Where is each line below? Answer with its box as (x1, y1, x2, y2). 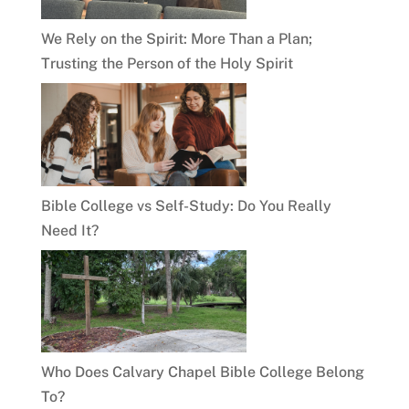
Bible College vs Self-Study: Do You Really (40, 196, 331, 215)
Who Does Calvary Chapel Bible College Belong (40, 363, 364, 382)
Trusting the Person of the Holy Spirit (40, 55, 293, 73)
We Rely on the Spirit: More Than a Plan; (40, 30, 312, 48)
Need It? (40, 221, 99, 239)
